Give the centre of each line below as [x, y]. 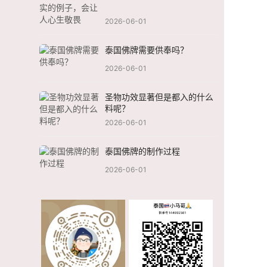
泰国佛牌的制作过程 [142, 151]
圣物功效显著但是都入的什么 [159, 97]
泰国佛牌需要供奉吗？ [147, 50]
